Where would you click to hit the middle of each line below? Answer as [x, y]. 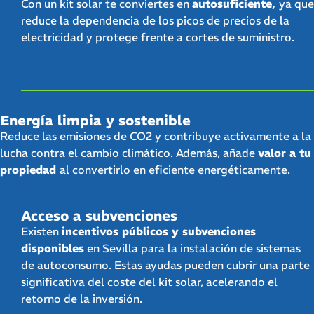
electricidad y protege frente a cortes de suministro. [158, 37]
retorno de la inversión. [82, 299]
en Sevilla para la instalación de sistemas [192, 248]
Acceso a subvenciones [99, 216]
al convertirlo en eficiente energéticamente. [175, 169]
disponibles [53, 248]
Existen [41, 232]
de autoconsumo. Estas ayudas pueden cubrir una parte [165, 265]
